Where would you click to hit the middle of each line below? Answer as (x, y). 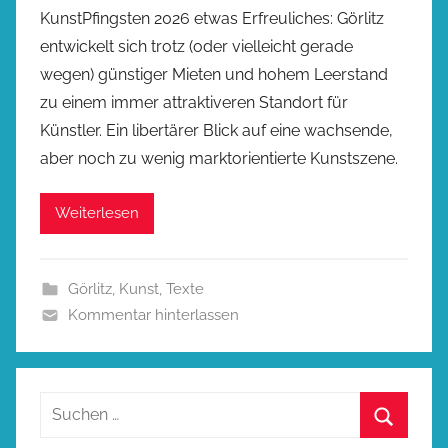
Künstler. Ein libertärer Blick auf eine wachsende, (216, 130)
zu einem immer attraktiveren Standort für (194, 102)
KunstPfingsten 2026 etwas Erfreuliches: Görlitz (212, 18)
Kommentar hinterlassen (153, 314)
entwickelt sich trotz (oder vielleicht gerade (196, 46)
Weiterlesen (97, 213)
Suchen (67, 404)
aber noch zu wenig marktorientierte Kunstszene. (219, 158)
